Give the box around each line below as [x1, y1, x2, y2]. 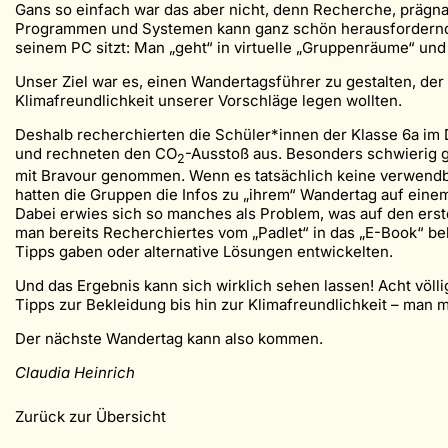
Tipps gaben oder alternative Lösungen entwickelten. [15, 242, 393, 262]
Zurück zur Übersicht [15, 407, 166, 427]
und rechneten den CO [15, 144, 177, 164]
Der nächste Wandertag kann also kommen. [15, 329, 323, 349]
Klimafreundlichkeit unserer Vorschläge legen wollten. [15, 91, 402, 111]
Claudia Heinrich [15, 363, 135, 383]
